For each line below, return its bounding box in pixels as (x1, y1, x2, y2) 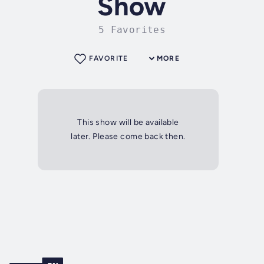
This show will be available (77, 117, 179, 128)
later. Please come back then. (71, 131, 186, 142)
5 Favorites (98, 24, 166, 36)
